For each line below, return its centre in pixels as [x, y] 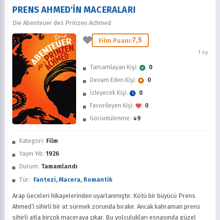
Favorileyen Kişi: [112, 105]
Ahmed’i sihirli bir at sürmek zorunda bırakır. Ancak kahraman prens [106, 206]
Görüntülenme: [110, 118]
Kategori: [32, 141]
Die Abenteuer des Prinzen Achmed [62, 23]
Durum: [29, 166]
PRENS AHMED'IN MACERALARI [74, 10]
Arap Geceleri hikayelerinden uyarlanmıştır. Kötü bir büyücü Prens [104, 196]
